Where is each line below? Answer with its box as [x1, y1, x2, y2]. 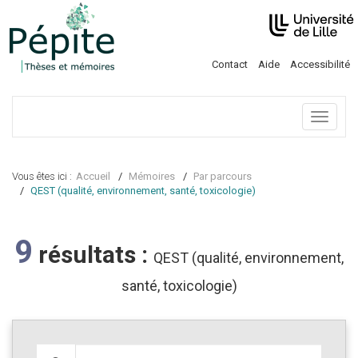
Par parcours [193, 171, 252, 181]
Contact [212, 59, 248, 70]
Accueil [76, 171, 110, 181]
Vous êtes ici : [12, 171, 72, 181]
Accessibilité [290, 59, 350, 70]
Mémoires [129, 171, 175, 181]
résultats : [33, 242, 153, 267]
